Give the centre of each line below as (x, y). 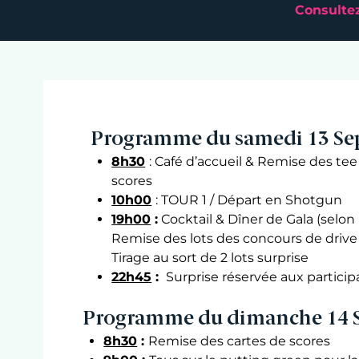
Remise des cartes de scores (240, 341)
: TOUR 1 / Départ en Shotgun (249, 200)
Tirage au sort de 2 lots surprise (210, 257)
